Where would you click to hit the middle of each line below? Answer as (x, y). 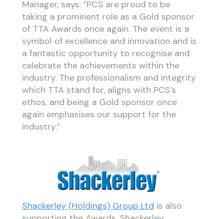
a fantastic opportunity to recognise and (106, 53)
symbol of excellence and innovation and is (109, 41)
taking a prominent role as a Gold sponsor (108, 16)
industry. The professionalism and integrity (109, 77)
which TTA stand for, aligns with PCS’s (99, 90)
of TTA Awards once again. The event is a (105, 29)
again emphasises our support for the (99, 114)
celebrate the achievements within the (100, 65)
